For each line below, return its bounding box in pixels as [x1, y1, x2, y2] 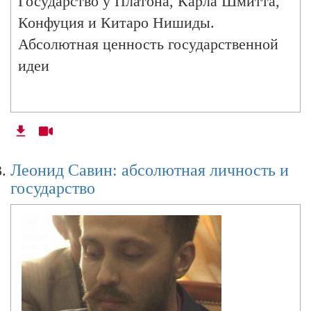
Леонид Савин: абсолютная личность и [10, 160, 289, 179]
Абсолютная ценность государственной [18, 35, 278, 53]
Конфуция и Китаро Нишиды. [18, 13, 215, 31]
